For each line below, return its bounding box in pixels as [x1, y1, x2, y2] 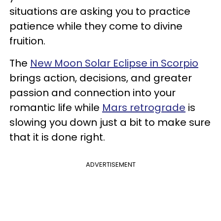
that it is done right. [9, 130, 105, 144]
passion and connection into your [9, 85, 176, 100]
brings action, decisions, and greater [9, 71, 192, 85]
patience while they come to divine [9, 19, 183, 33]
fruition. [9, 34, 45, 48]
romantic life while [9, 100, 102, 114]
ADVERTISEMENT [85, 159, 136, 169]
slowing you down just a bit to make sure [9, 115, 211, 129]
